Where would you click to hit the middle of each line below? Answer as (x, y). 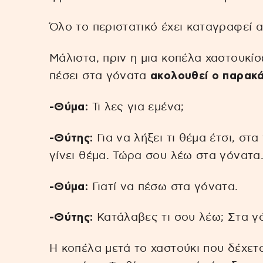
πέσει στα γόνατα (98, 76)
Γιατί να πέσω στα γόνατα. (163, 187)
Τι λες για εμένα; (136, 107)
